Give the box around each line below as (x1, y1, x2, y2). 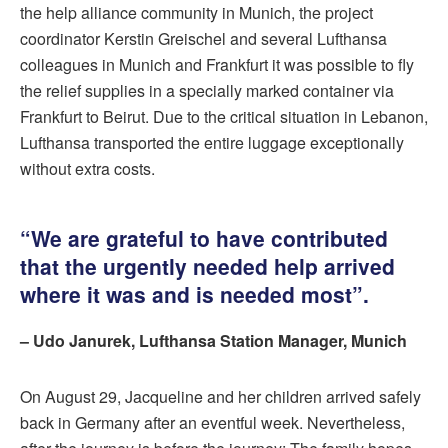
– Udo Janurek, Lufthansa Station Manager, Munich (20, 329, 407, 353)
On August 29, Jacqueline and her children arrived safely (20, 385, 421, 409)
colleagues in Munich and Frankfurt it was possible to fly (20, 53, 414, 77)
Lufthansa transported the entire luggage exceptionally (20, 131, 404, 155)
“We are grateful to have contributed (20, 223, 388, 254)
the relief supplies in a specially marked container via (20, 79, 394, 103)
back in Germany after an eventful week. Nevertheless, (20, 411, 405, 435)
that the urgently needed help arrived (20, 251, 395, 282)
